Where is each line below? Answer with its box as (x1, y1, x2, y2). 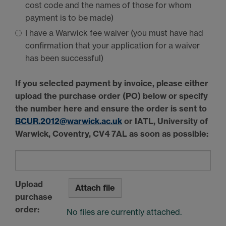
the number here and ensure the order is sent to (15, 103, 207, 114)
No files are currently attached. (67, 206, 182, 217)
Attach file (75, 182, 115, 193)
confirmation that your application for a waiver (25, 40, 200, 50)
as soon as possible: (127, 128, 208, 139)
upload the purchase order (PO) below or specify (15, 90, 208, 101)
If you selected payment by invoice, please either (15, 78, 208, 88)
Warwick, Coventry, (15, 128, 93, 139)
